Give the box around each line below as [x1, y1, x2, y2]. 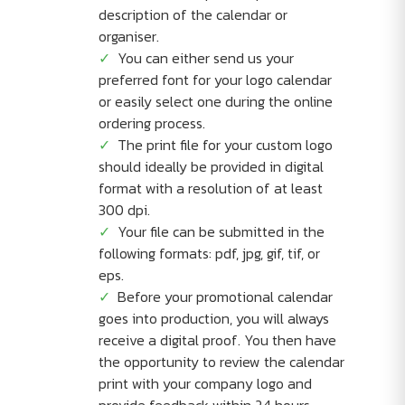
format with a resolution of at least [98, 177, 323, 199]
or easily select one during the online [98, 90, 333, 112]
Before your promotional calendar [117, 286, 333, 307]
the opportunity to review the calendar [98, 351, 344, 372]
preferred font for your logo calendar [98, 69, 332, 90]
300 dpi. [98, 199, 150, 221]
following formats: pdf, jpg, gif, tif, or [98, 242, 320, 264]
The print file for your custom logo [117, 134, 333, 155]
